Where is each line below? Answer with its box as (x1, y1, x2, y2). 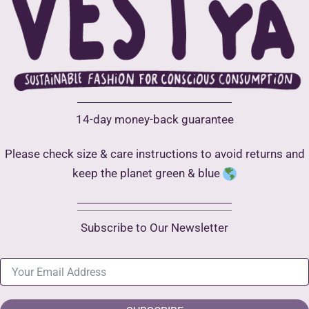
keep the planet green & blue (72, 166, 223, 180)
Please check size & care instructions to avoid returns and (4, 146, 305, 161)
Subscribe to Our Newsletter (81, 221, 228, 235)
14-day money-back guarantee (75, 112, 234, 127)
